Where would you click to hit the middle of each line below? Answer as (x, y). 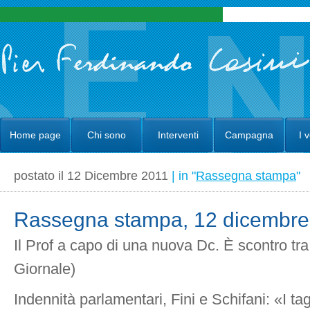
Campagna (249, 135)
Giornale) (45, 269)
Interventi (178, 135)
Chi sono (107, 135)
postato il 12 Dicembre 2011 (93, 175)
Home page (35, 135)
